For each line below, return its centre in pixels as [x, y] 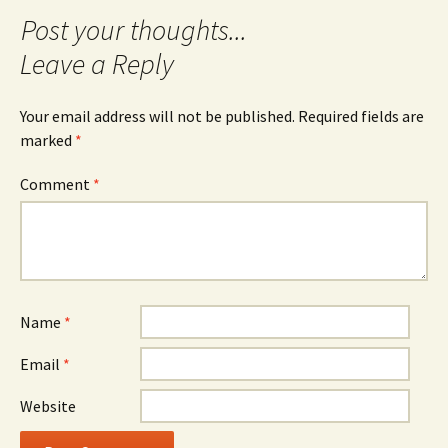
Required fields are [361, 116]
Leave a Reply [97, 64]
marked [47, 140]
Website [48, 406]
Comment [56, 184]
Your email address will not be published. [157, 116]
